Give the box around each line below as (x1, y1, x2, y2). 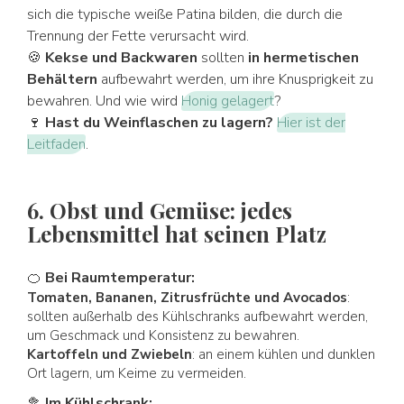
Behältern (27, 69, 97, 89)
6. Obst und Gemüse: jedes (27, 196, 292, 225)
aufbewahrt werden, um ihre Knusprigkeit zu (97, 69, 373, 89)
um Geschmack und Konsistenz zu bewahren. (27, 326, 299, 344)
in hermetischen (248, 48, 359, 68)
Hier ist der (277, 113, 345, 133)
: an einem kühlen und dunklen (192, 345, 375, 363)
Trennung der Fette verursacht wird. (27, 26, 249, 46)
